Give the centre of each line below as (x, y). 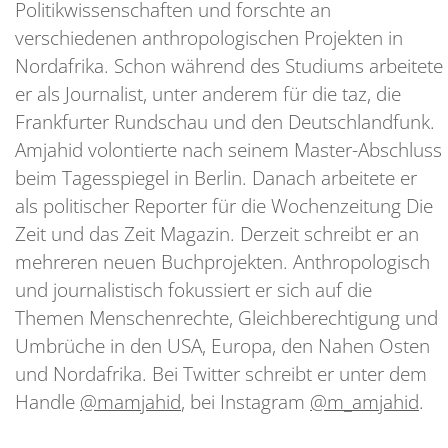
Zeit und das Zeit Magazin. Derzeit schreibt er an (217, 234)
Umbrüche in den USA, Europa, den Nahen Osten (222, 346)
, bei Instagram (245, 402)
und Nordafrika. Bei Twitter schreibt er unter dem (221, 374)
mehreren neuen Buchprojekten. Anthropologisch (222, 262)
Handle (47, 402)
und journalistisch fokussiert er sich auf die (193, 290)
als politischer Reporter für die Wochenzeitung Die (224, 206)
